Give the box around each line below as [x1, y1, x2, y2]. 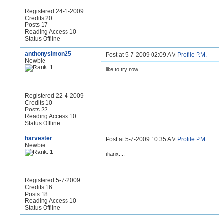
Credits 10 [25, 99, 52, 106]
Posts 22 [25, 106, 48, 113]
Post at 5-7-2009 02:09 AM [106, 51, 177, 58]
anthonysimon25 [25, 50, 71, 57]
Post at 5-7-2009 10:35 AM [106, 136, 177, 143]
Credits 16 [25, 184, 52, 191]
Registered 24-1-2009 [25, 8, 84, 15]
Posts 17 [25, 22, 48, 28]
